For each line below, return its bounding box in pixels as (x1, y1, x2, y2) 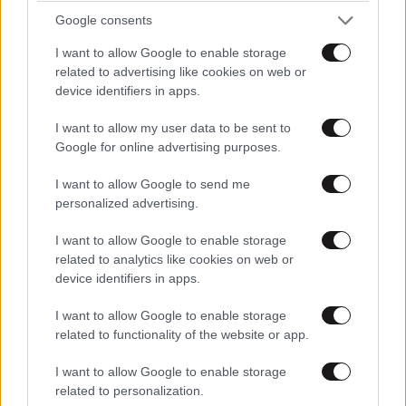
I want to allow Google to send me (55, 176, 250, 191)
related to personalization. (55, 382, 204, 398)
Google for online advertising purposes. (55, 139, 281, 154)
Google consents (55, 13, 152, 27)
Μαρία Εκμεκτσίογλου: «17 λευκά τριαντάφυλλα (7, 96, 392, 114)
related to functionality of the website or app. (55, 326, 309, 342)
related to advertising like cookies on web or (55, 63, 306, 79)
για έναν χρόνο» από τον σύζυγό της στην (7, 119, 354, 137)
